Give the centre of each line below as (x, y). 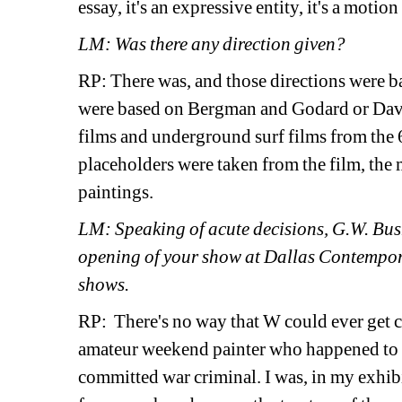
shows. (104, 285)
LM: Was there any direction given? (212, 44)
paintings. (116, 192)
